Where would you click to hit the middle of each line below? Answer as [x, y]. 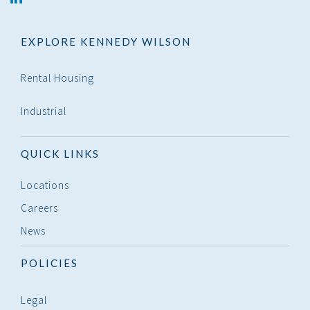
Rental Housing [57, 77]
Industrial [44, 111]
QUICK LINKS [60, 153]
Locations [45, 185]
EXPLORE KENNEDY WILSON [106, 41]
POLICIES [49, 263]
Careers [39, 208]
